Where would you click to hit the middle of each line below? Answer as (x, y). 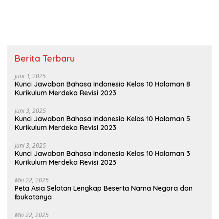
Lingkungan (26, 12)
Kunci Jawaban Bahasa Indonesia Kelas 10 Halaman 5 (102, 119)
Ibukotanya (33, 197)
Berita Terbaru (45, 59)
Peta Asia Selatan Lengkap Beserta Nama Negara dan (104, 188)
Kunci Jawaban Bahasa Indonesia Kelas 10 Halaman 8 (102, 84)
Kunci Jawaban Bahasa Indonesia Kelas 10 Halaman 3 (102, 154)
